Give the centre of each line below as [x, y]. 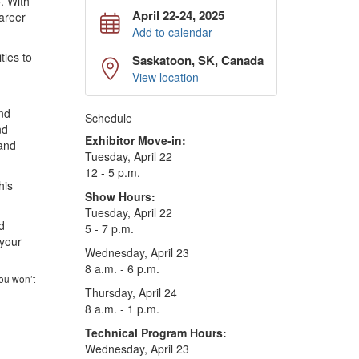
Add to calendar [172, 32]
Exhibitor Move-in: [135, 140]
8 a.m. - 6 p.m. [122, 268]
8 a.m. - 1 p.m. [122, 309]
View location [165, 77]
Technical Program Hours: [156, 333]
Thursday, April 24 [131, 292]
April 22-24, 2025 [178, 15]
